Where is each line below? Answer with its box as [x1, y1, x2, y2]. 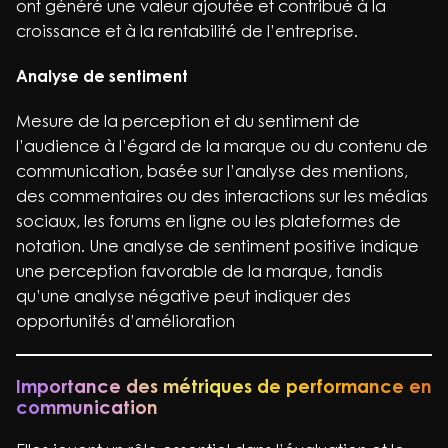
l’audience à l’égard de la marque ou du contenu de [16, 136, 428, 156]
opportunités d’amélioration [16, 311, 235, 331]
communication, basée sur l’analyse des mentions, [16, 161, 408, 181]
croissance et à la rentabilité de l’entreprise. [16, 21, 358, 41]
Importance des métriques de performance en [16, 375, 432, 397]
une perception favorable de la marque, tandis [16, 261, 383, 281]
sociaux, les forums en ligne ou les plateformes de [16, 211, 401, 231]
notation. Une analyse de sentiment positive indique [16, 236, 419, 256]
